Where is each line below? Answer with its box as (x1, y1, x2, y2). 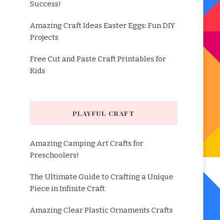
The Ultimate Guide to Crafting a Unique (29, 172, 173, 181)
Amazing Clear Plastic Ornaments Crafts (29, 206, 173, 215)
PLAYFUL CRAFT (72, 109, 135, 117)
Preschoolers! (29, 151, 79, 160)
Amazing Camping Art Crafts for (29, 139, 143, 148)
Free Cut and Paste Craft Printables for (29, 55, 166, 63)
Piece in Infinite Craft (29, 184, 105, 193)
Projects (29, 33, 58, 42)
